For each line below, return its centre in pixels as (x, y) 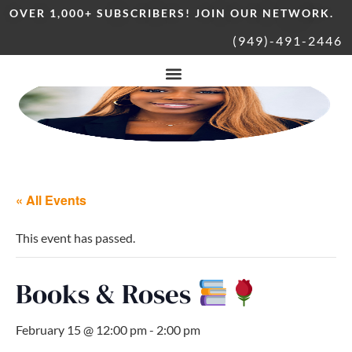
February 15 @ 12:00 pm (81, 330)
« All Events (51, 200)
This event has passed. (75, 238)
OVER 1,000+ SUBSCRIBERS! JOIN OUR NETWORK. (172, 13)
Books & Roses (106, 294)
